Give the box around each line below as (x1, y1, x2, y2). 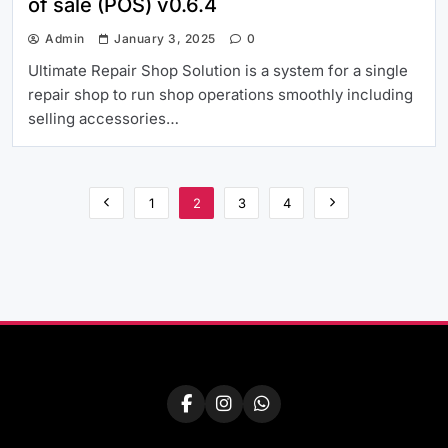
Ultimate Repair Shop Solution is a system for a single (28, 60, 408, 80)
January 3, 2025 (114, 30, 216, 46)
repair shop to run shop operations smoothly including (28, 84, 413, 104)
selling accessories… (28, 108, 179, 128)
